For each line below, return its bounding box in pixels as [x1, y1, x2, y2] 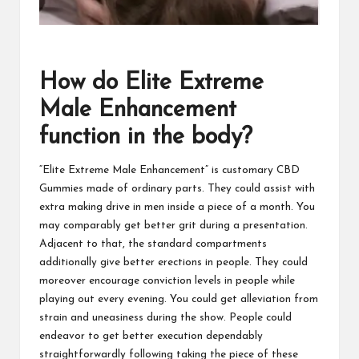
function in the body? [39, 125, 252, 149]
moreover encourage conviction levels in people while [39, 275, 295, 286]
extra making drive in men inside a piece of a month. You [39, 201, 315, 212]
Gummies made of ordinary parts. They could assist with [39, 183, 315, 194]
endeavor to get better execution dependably [39, 330, 263, 341]
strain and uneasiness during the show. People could [39, 312, 292, 323]
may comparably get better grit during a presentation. [39, 220, 308, 231]
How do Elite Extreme [39, 71, 264, 95]
